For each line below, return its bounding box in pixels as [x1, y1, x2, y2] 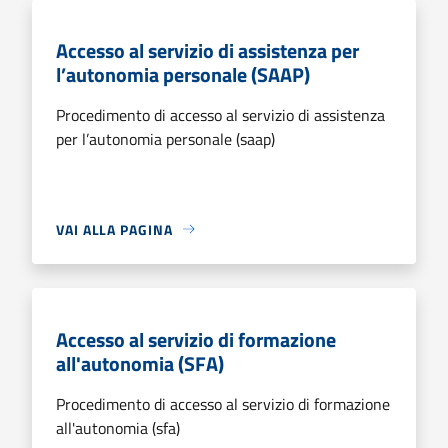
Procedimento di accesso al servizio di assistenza [56, 102, 385, 127]
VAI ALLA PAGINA [56, 218, 173, 240]
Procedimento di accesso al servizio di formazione [56, 391, 390, 416]
